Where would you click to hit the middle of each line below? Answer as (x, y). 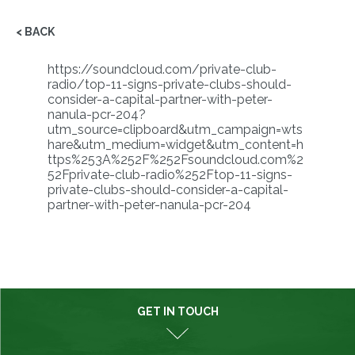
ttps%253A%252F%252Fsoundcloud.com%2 (176, 160)
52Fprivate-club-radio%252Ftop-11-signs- (170, 175)
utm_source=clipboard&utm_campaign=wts (175, 130)
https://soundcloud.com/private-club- (162, 69)
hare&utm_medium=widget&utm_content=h (176, 145)
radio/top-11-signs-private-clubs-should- (170, 84)
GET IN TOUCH (177, 311)
